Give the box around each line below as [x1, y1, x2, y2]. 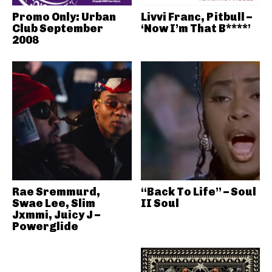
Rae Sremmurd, [12, 185, 100, 199]
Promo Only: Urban [12, 10, 116, 24]
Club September [12, 21, 103, 35]
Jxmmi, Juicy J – [12, 208, 100, 222]
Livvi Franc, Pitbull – [140, 10, 252, 24]
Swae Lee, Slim [12, 197, 95, 210]
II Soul [140, 197, 179, 210]
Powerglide [12, 220, 78, 233]
